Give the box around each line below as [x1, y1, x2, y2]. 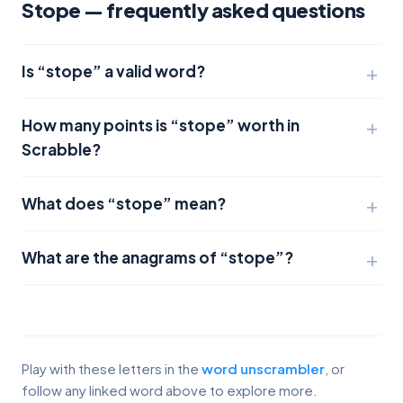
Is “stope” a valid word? [22, 61, 205, 81]
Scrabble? [22, 139, 101, 159]
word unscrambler [201, 360, 325, 377]
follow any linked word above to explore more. [22, 381, 318, 399]
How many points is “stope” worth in [22, 115, 300, 135]
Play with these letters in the [22, 360, 201, 377]
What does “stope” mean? [22, 193, 226, 213]
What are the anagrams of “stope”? [22, 247, 293, 267]
